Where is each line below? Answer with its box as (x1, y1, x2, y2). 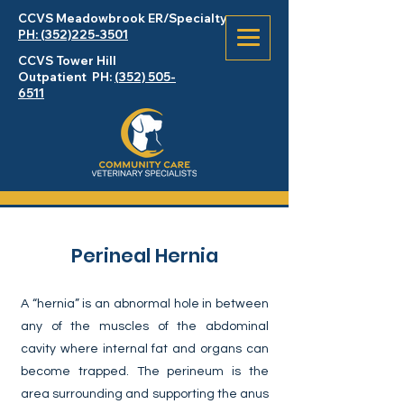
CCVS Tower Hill (18, 53, 116, 68)
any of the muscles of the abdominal (21, 320, 269, 333)
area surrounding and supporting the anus (21, 388, 269, 400)
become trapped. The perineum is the (21, 365, 269, 378)
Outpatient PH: (18, 69, 115, 84)
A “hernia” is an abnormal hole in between (21, 298, 269, 310)
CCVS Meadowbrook (18, 11, 145, 25)
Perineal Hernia (70, 243, 218, 269)
